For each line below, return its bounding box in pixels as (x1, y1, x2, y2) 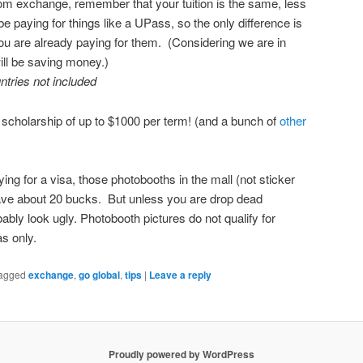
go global (79, 267, 120, 282)
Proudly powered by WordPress (109, 346, 254, 361)
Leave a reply (149, 267, 211, 282)
